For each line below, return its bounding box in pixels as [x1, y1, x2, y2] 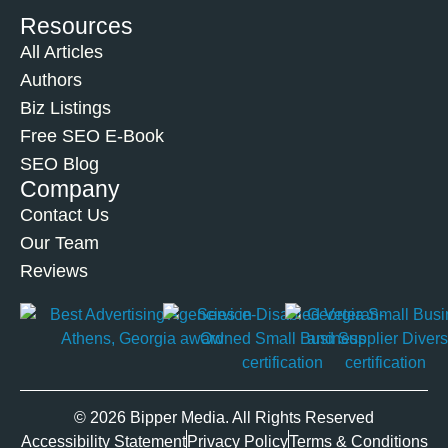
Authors [20, 69, 82, 90]
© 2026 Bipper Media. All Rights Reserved [74, 408, 374, 426]
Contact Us [20, 204, 109, 225]
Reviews [20, 260, 88, 281]
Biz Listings [20, 97, 111, 118]
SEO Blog [20, 153, 99, 174]
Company [20, 175, 120, 202]
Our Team [20, 232, 99, 253]
